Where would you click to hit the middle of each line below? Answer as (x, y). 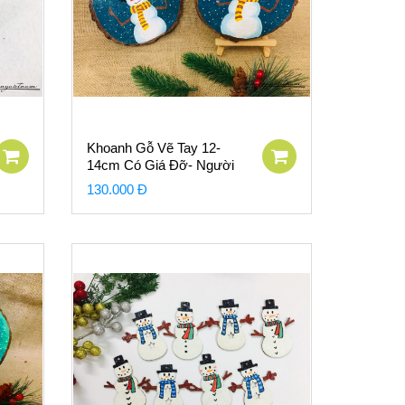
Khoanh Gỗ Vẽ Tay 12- (153, 148)
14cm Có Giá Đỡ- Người (160, 165)
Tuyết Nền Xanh (134, 182)
